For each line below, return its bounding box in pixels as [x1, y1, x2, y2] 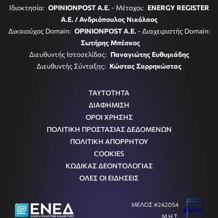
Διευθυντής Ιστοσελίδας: [29, 50, 108, 58]
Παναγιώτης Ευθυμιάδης [110, 50, 189, 58]
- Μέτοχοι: [109, 3, 145, 12]
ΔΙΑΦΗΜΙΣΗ [89, 100, 129, 109]
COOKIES [94, 149, 124, 158]
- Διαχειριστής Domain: [136, 26, 210, 35]
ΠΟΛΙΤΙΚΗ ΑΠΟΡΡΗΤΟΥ [70, 137, 148, 145]
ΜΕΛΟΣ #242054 [131, 200, 179, 208]
